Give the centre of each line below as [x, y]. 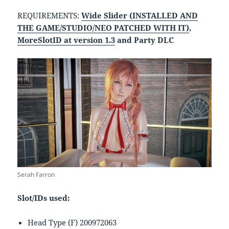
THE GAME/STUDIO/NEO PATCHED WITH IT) [104, 27]
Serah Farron [36, 175]
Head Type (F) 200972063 [72, 223]
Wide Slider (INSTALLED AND [140, 15]
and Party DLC [145, 40]
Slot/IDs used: [44, 198]
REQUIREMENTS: [50, 15]
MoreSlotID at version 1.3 [66, 40]
